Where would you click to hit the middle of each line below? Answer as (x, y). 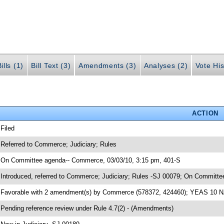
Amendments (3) (107, 66)
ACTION (205, 113)
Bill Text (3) (51, 66)
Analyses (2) (166, 66)
